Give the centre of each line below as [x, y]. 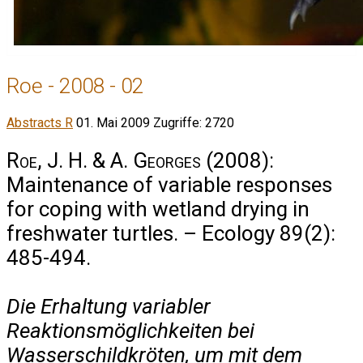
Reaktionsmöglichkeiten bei [130, 330]
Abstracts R [40, 123]
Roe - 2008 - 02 [75, 85]
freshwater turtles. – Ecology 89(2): [171, 233]
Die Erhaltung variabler [109, 306]
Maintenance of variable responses [169, 184]
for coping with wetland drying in [158, 209]
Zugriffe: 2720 [194, 123]
